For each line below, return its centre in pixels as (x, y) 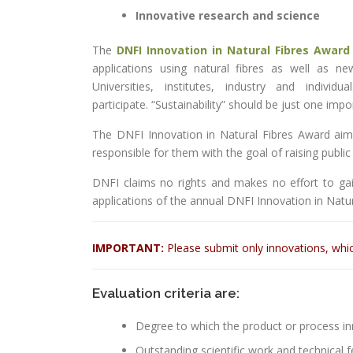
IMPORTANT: (128, 248)
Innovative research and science (228, 15)
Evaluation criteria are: (166, 293)
